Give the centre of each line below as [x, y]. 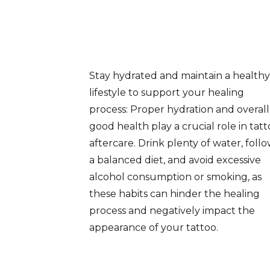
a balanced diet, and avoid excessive [175, 160]
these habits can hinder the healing [174, 194]
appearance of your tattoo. [154, 228]
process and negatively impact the [172, 211]
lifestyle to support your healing [167, 93]
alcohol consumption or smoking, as [175, 177]
